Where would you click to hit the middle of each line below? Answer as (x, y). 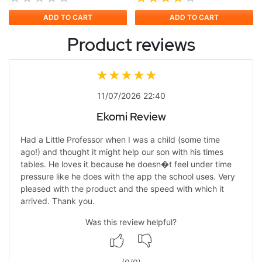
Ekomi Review (131, 116)
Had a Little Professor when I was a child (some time (120, 140)
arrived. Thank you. (57, 201)
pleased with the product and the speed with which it (122, 189)
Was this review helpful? (131, 222)
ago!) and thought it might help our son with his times (122, 152)
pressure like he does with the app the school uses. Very (127, 177)
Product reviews (131, 44)
